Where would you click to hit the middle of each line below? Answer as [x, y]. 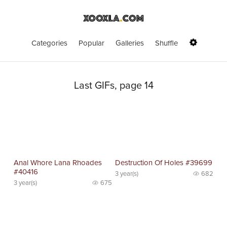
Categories [49, 43]
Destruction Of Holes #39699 [164, 162]
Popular [91, 43]
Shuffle [166, 43]
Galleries [130, 43]
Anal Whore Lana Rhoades [58, 162]
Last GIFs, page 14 [113, 86]
